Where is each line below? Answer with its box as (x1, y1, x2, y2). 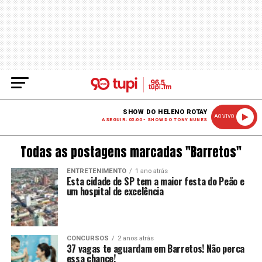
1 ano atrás (135, 167, 168, 175)
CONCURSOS (66, 235, 109, 242)
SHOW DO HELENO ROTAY (123, 108, 208, 116)
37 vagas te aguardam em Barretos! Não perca (66, 242, 244, 256)
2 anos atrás (117, 235, 154, 242)
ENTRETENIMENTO (66, 167, 126, 175)
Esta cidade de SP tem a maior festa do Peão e (66, 174, 244, 188)
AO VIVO (214, 113, 235, 119)
